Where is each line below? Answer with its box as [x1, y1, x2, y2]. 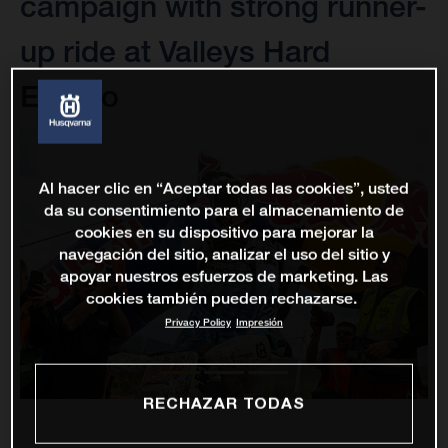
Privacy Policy [165, 316, 231, 330]
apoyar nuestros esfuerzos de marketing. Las [60, 267, 388, 287]
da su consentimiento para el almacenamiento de [44, 201, 404, 221]
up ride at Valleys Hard [20, 33, 330, 70]
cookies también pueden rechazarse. [86, 289, 357, 309]
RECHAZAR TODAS [143, 393, 305, 412]
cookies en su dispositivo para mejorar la [74, 223, 374, 243]
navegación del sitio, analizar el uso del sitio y [58, 245, 390, 265]
